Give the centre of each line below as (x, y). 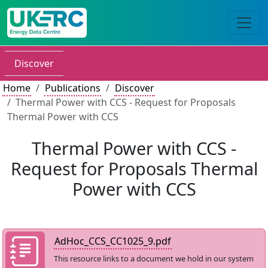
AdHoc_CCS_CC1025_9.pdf (112, 241)
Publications (73, 88)
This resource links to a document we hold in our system (153, 258)
